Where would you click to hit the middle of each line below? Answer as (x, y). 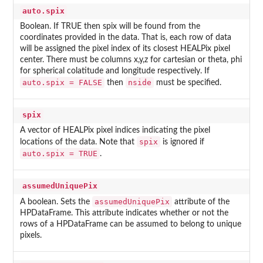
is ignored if (182, 142)
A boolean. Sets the (56, 202)
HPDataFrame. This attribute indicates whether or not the (124, 213)
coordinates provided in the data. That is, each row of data (125, 38)
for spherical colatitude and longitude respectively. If (114, 71)
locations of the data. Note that (78, 142)
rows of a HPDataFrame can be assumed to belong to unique (130, 225)
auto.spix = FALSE (62, 83)
